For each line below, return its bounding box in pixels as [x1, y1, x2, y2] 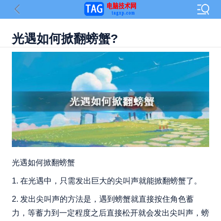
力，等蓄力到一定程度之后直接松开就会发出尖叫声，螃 [11, 209, 209, 218]
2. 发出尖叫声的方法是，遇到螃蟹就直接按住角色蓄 [11, 195, 194, 204]
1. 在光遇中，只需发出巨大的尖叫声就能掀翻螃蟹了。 [11, 177, 202, 185]
